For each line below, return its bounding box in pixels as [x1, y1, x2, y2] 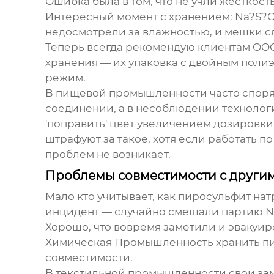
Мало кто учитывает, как [45, 190, 178, 202]
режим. [45, 71, 86, 84]
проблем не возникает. [45, 147, 171, 160]
